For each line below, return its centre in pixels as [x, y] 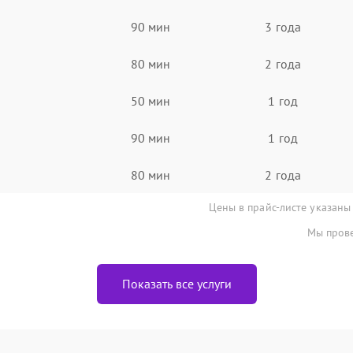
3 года [283, 26]
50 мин [150, 100]
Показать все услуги [176, 284]
